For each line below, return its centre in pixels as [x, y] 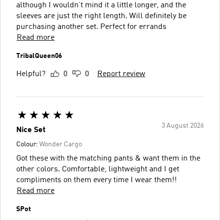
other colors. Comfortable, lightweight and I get [39, 169]
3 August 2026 [183, 125]
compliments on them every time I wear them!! [96, 180]
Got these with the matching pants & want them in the [108, 158]
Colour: [28, 144]
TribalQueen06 [39, 56]
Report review [121, 74]
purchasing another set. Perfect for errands [91, 27]
